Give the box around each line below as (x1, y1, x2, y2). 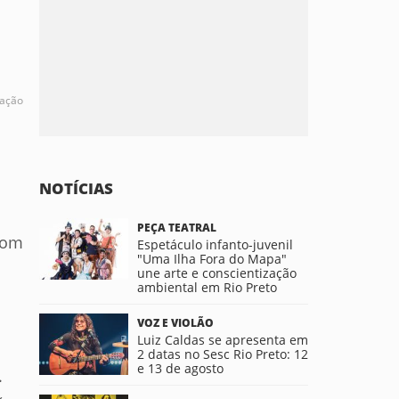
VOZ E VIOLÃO (137, 315, 214, 330)
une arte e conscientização (137, 265, 297, 281)
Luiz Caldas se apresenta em (137, 331, 308, 348)
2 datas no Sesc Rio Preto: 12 (137, 346, 308, 362)
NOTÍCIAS (39, 178, 113, 199)
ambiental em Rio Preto (137, 279, 277, 296)
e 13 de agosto (137, 360, 224, 377)
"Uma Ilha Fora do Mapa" (137, 250, 287, 267)
